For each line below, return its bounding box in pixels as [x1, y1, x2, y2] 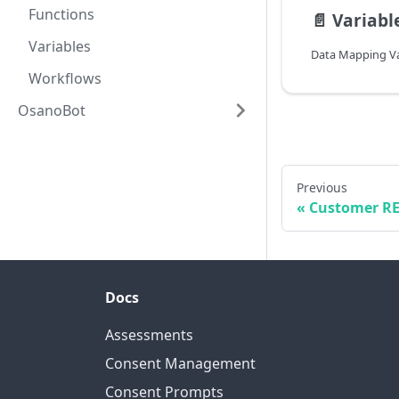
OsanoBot [18, 101, 85, 120]
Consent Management [105, 354, 256, 374]
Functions [28, 4, 94, 24]
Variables [28, 37, 91, 56]
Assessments [105, 325, 193, 346]
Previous [297, 179, 347, 197]
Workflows [28, 69, 102, 88]
